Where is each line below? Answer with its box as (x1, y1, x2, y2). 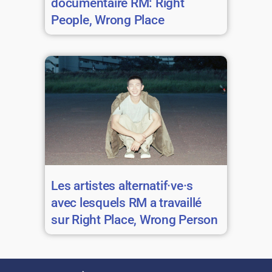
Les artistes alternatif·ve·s (51, 178, 193, 193)
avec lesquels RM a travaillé (51, 195, 202, 210)
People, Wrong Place (51, 12, 165, 27)
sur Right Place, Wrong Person (51, 212, 218, 227)
